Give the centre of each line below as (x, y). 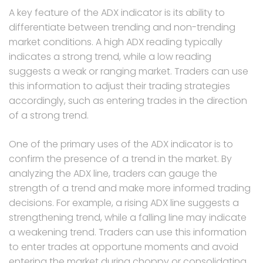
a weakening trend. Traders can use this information (128, 232)
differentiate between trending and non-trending (122, 27)
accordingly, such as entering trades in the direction (128, 100)
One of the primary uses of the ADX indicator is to (121, 144)
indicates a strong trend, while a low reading (110, 56)
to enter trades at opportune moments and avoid (124, 247)
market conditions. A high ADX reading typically (116, 42)
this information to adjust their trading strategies (119, 86)
